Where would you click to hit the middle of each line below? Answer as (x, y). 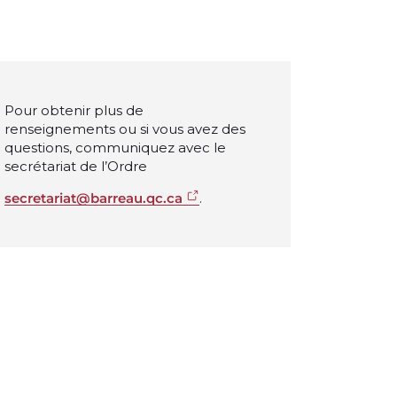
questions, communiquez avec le (115, 147)
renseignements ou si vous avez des (125, 128)
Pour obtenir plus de (74, 110)
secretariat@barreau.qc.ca (93, 198)
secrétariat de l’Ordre (76, 166)
